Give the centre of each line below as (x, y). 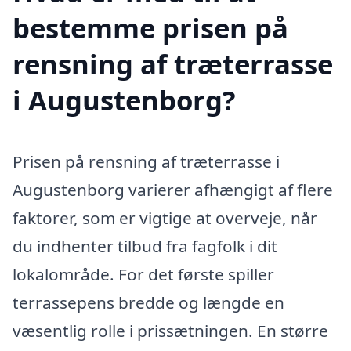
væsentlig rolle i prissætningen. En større (170, 331)
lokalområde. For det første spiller (143, 275)
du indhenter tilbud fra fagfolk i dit (145, 246)
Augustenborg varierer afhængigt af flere (173, 190)
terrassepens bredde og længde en (148, 303)
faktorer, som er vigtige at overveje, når (165, 218)
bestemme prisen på (150, 28)
